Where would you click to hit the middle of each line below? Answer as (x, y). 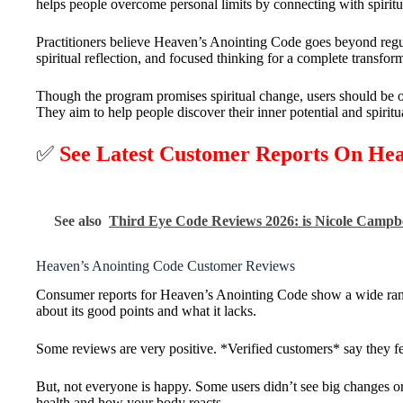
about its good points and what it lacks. (146, 311)
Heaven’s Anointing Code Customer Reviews (166, 265)
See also (78, 220)
